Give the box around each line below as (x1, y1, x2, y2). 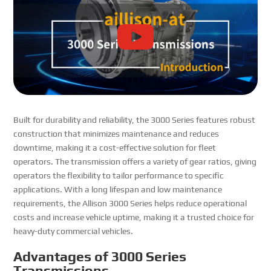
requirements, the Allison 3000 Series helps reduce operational (13, 198, 247, 208)
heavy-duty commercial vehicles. (13, 226, 134, 236)
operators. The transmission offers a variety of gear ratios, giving (13, 156, 257, 166)
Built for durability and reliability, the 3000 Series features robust (13, 114, 256, 125)
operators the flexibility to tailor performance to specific (13, 170, 224, 180)
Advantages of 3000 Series (13, 247, 187, 264)
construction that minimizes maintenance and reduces (13, 128, 220, 139)
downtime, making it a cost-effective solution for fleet (13, 142, 217, 152)
